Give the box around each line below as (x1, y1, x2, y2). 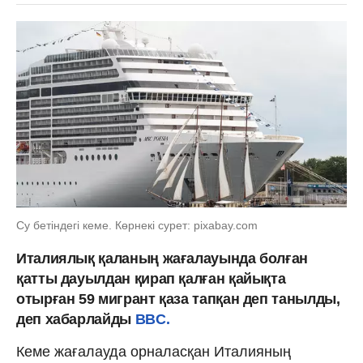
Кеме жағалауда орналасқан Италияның (16, 343, 291, 360)
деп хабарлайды (16, 310, 131, 327)
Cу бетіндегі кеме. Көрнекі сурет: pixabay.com (16, 218, 258, 232)
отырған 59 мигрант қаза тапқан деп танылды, (16, 290, 340, 307)
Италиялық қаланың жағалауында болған (16, 250, 309, 267)
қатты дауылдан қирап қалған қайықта (16, 270, 286, 287)
